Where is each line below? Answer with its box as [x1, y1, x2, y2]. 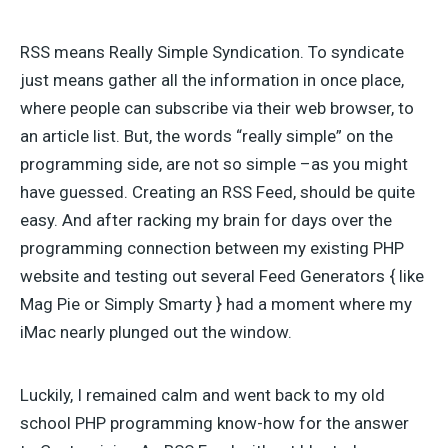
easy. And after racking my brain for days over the [20, 210, 392, 230]
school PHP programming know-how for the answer [20, 413, 409, 433]
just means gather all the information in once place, [20, 70, 404, 90]
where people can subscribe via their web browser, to [20, 98, 414, 118]
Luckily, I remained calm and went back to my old [20, 385, 385, 405]
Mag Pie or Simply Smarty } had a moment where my [20, 294, 412, 314]
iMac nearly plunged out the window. [20, 322, 292, 342]
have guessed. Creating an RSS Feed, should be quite [20, 182, 415, 202]
